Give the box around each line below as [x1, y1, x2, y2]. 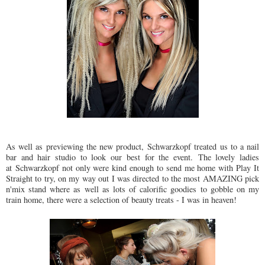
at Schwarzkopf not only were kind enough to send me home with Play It [6, 161, 259, 173]
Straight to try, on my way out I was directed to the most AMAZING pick [6, 172, 259, 184]
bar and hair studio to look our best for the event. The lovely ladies [6, 151, 259, 163]
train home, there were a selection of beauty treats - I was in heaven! [6, 193, 237, 205]
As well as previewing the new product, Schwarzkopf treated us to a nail [6, 140, 259, 152]
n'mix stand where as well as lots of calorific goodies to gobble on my [6, 183, 259, 195]
